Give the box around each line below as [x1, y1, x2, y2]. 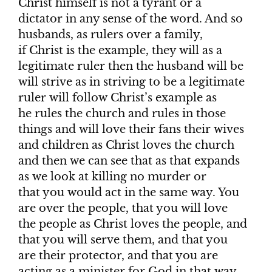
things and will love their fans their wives [18, 123, 244, 137]
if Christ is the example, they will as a [18, 44, 222, 58]
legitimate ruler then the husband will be [18, 59, 243, 73]
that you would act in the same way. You [18, 186, 239, 200]
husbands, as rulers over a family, [18, 28, 203, 42]
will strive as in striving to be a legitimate [18, 75, 245, 89]
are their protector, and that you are [18, 249, 218, 263]
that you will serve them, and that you [18, 233, 228, 247]
